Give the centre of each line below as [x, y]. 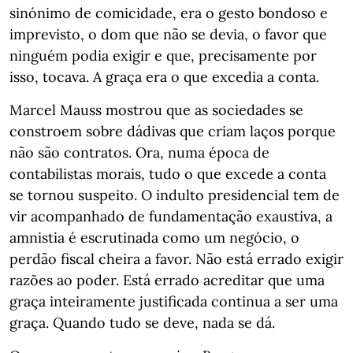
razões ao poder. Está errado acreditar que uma [167, 280]
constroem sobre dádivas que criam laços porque [173, 131]
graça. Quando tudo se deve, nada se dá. [142, 323]
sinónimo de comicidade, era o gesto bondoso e [169, 13]
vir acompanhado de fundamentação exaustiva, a [171, 216]
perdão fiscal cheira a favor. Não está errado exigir [176, 259]
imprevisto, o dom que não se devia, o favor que [168, 34]
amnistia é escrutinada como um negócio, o [154, 238]
